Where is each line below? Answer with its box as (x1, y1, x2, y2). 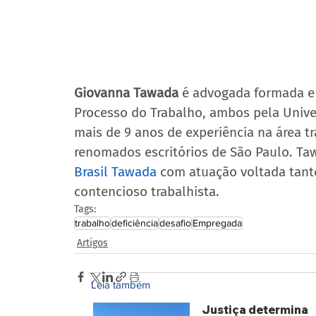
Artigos (77, 236, 108, 249)
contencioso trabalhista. (74, 183, 219, 200)
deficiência (111, 217, 158, 229)
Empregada (193, 217, 242, 229)
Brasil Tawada (74, 163, 157, 180)
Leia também (91, 279, 151, 291)
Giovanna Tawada (74, 84, 178, 101)
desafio (159, 217, 191, 229)
